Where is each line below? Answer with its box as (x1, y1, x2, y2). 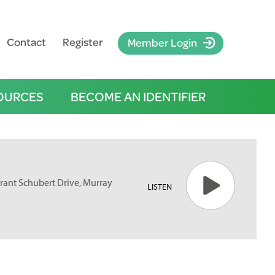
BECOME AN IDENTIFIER (70, 87, 206, 106)
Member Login (127, 34, 197, 50)
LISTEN (147, 181, 172, 192)
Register (62, 34, 103, 50)
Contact (6, 34, 46, 50)
